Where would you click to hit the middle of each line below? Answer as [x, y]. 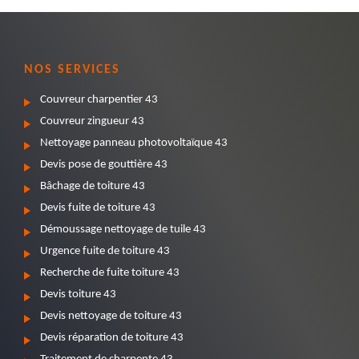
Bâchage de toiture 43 [93, 186]
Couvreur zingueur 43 [92, 121]
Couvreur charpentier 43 [99, 100]
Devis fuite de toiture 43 [98, 208]
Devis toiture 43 [78, 294]
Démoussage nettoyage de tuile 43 [123, 230]
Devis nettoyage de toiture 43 [111, 316]
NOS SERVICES [72, 70]
